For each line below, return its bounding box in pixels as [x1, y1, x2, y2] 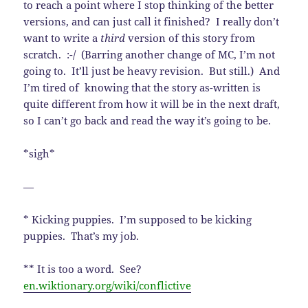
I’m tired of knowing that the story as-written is [23, 80, 261, 95]
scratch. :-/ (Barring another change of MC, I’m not [23, 47, 276, 62]
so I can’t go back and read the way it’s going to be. [23, 113, 272, 128]
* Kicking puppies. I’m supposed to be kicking [23, 212, 252, 227]
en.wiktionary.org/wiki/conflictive [23, 278, 192, 293]
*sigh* [23, 146, 56, 161]
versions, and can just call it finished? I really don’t [23, 14, 280, 29]
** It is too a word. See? [23, 262, 142, 276]
